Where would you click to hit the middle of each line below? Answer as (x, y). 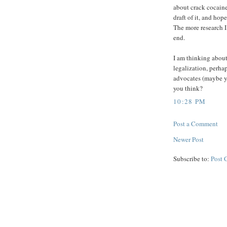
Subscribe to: (192, 158)
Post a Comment (196, 123)
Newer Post (188, 139)
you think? (188, 88)
